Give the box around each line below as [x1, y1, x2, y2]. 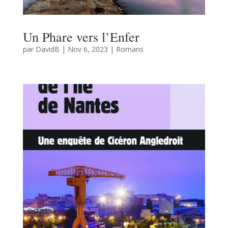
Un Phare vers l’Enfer [22, 27, 139, 45]
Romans [116, 44, 144, 54]
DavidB [35, 44, 60, 54]
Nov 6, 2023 [67, 44, 108, 54]
